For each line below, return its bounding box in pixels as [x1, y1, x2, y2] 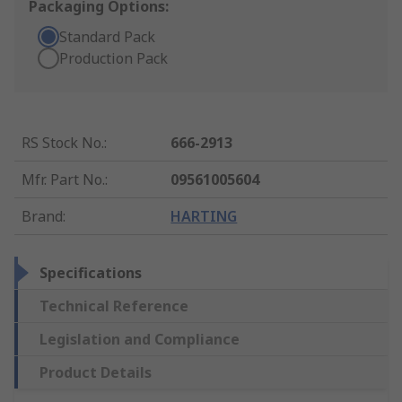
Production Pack [59, 48, 168, 69]
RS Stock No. [22, 133, 104, 153]
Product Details [39, 363, 152, 383]
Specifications [39, 263, 142, 284]
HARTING [170, 206, 238, 227]
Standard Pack [59, 27, 155, 48]
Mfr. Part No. [22, 170, 105, 190]
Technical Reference [39, 296, 188, 317]
